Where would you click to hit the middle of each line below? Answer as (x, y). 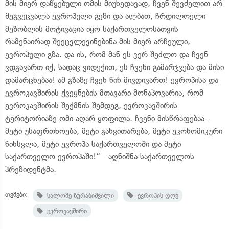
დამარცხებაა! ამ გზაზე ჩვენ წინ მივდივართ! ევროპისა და (112, 80)
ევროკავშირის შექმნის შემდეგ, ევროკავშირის (91, 105)
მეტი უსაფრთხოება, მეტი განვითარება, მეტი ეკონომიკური (114, 131)
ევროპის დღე (156, 195)
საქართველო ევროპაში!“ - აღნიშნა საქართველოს (100, 156)
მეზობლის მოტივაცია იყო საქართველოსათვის (92, 29)
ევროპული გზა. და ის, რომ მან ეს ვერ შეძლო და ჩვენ (107, 54)
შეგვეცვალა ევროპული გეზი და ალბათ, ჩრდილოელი (105, 16)
